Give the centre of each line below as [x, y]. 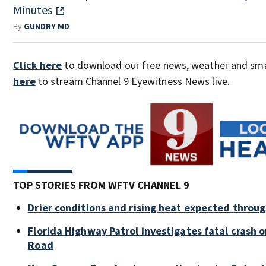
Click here [38, 65]
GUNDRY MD [47, 26]
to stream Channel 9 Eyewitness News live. [132, 81]
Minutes [33, 9]
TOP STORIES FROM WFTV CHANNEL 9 [102, 185]
